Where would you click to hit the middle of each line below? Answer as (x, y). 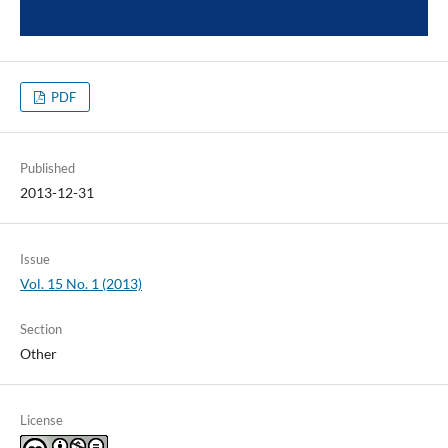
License (41, 420)
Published (47, 168)
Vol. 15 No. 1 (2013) (80, 284)
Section (40, 329)
